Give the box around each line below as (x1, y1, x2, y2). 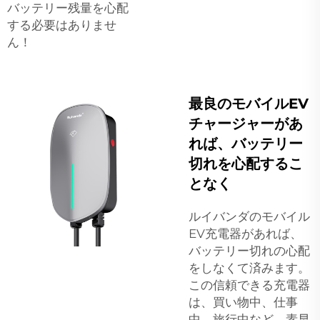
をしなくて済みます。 (189, 260, 310, 275)
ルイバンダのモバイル (189, 209, 310, 224)
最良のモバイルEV (189, 94, 309, 112)
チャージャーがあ (189, 114, 303, 132)
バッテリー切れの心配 (189, 243, 310, 258)
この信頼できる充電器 (189, 277, 310, 292)
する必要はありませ (7, 17, 116, 32)
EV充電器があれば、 (189, 226, 302, 241)
